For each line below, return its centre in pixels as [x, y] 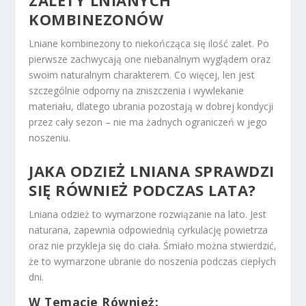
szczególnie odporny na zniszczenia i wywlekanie [137, 91]
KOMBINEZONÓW [96, 19]
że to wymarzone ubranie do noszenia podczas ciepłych [153, 261]
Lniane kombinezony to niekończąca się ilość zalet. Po [149, 44]
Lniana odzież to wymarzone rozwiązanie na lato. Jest [148, 214]
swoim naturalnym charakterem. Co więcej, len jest [142, 75]
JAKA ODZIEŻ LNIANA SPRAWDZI [152, 170]
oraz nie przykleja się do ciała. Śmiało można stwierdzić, [153, 245]
